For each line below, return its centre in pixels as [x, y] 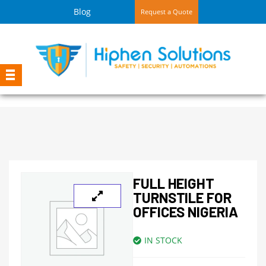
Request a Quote [167, 12]
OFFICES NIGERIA [186, 212]
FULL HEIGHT [174, 183]
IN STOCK [163, 240]
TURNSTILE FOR [182, 197]
